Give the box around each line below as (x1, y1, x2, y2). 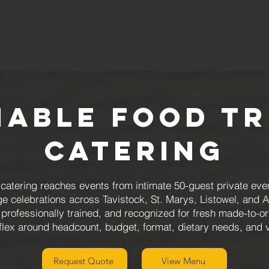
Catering (44, 133, 225, 168)
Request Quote (53, 255, 113, 267)
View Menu (161, 255, 205, 267)
